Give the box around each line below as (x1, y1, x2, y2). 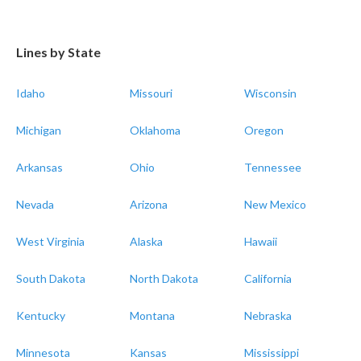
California (243, 272, 292, 286)
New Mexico (243, 197, 306, 212)
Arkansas (16, 160, 63, 175)
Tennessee (243, 160, 301, 175)
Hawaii (243, 234, 277, 249)
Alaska (130, 234, 164, 249)
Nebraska (243, 309, 292, 323)
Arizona (130, 197, 168, 212)
